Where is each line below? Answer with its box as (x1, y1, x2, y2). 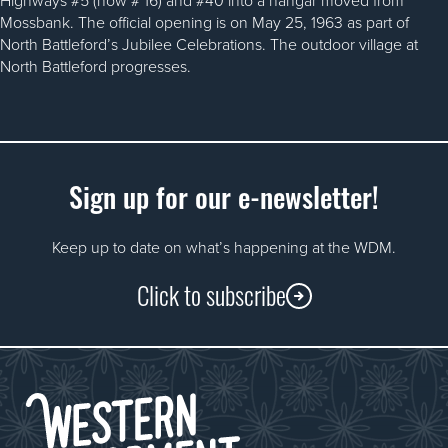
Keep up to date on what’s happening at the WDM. (52, 236, 396, 259)
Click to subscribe (136, 274, 286, 313)
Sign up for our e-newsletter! (69, 172, 379, 219)
